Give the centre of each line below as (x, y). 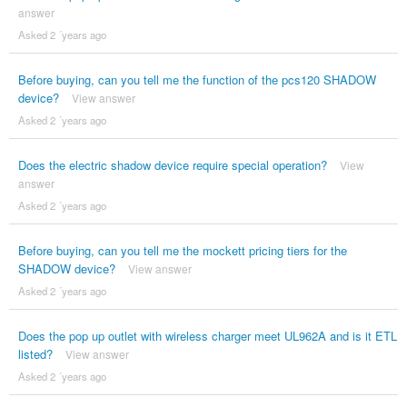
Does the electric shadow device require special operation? (172, 164)
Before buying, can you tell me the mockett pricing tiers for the (182, 250)
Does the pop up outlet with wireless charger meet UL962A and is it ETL (207, 335)
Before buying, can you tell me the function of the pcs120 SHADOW (197, 79)
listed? (35, 353)
